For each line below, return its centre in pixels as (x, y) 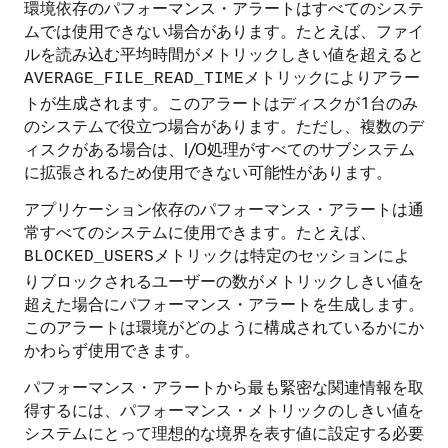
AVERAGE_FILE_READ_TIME (134, 79)
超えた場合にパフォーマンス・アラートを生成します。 (224, 303)
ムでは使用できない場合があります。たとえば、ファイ (224, 30)
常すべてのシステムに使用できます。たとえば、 (200, 231)
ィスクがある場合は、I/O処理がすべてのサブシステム (219, 148)
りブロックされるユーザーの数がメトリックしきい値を (224, 280)
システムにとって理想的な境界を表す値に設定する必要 (224, 432)
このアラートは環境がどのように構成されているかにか (224, 326)
